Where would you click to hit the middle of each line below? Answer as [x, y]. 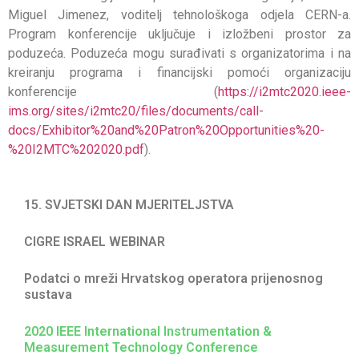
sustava [48, 294]
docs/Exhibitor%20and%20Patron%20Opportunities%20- [166, 130]
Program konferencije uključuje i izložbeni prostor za [179, 34]
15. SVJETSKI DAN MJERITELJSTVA [129, 204]
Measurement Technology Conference [141, 347]
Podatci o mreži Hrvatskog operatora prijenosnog [173, 278]
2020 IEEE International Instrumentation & [148, 331]
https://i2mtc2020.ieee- [284, 91]
